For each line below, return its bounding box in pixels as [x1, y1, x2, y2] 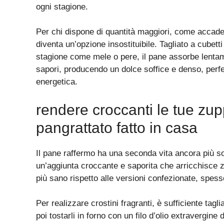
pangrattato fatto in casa [36, 119, 197, 136]
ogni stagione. [36, 1, 88, 11]
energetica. [36, 77, 77, 87]
